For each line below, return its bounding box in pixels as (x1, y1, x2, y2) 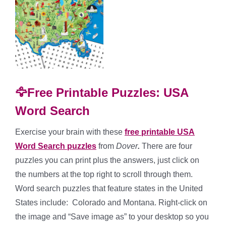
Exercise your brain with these (15, 127, 125, 136)
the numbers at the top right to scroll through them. (15, 169, 193, 179)
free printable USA (125, 127, 195, 136)
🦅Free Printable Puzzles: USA (15, 85, 188, 99)
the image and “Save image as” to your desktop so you (15, 212, 209, 221)
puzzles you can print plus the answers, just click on (15, 155, 199, 164)
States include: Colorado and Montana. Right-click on (15, 198, 207, 207)
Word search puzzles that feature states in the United (15, 184, 203, 193)
